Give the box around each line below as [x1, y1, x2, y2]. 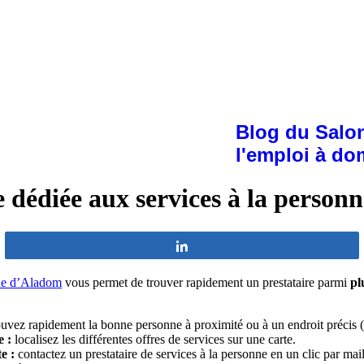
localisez [11, 331, 62, 346]
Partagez [199, 239, 241, 251]
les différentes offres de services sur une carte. [62, 331, 296, 346]
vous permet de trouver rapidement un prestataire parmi [62, 275, 350, 289]
